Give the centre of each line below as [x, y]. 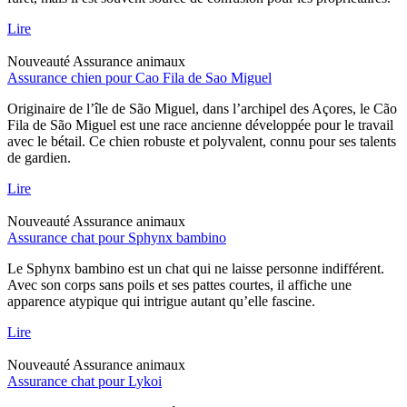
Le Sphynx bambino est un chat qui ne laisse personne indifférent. [196, 268]
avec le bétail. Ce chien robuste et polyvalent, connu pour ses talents [202, 141]
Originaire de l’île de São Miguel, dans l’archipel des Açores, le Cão [202, 108]
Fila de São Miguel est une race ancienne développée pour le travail [200, 124]
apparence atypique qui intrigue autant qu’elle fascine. [161, 301]
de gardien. [39, 157]
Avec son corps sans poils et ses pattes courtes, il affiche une [179, 284]
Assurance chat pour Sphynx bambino [117, 237]
